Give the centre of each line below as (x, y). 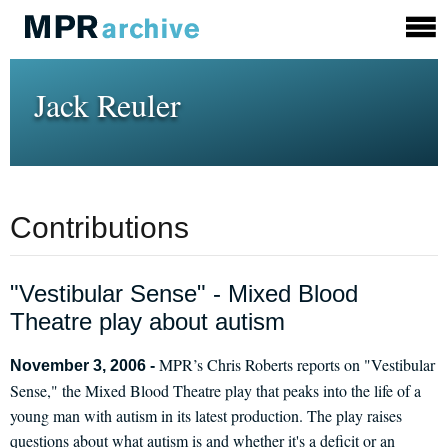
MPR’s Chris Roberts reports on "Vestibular (297, 364)
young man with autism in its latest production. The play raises (206, 415)
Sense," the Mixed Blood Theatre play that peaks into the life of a (215, 390)
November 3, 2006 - (84, 365)
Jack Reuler (107, 104)
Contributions (99, 227)
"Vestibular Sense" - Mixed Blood (184, 293)
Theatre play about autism (147, 321)
